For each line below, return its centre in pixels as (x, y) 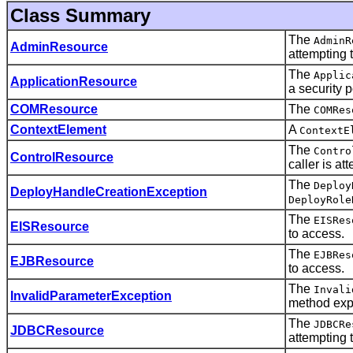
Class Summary (80, 15)
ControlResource (62, 157)
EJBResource (52, 261)
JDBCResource (57, 330)
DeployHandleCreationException (109, 191)
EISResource (50, 226)
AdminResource (59, 46)
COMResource (54, 109)
